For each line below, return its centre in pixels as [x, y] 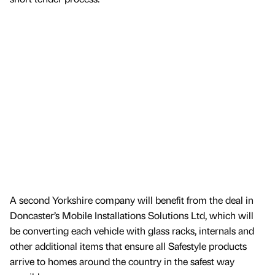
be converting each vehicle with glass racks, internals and [132, 230]
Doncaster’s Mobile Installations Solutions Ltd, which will [132, 215]
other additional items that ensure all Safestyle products [128, 246]
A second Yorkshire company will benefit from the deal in [132, 199]
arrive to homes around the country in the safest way [122, 261]
